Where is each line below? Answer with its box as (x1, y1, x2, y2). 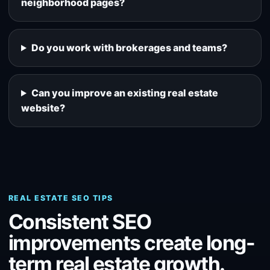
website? (21, 102, 65, 114)
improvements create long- (8, 230, 255, 255)
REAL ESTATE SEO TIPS (8, 193, 113, 202)
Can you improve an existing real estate (31, 87, 218, 99)
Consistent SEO (8, 209, 151, 234)
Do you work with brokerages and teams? (31, 42, 227, 54)
